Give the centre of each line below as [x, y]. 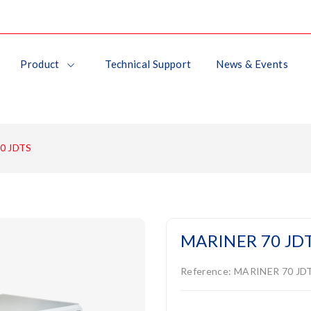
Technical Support [148, 64]
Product [40, 64]
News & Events [252, 64]
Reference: [206, 271]
